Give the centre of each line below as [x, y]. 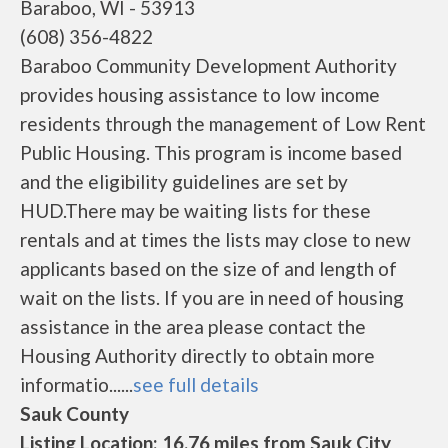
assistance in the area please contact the [193, 326]
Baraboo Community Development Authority [208, 65]
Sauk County [74, 413]
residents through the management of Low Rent [223, 123]
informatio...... [76, 384]
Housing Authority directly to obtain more [197, 355]
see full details [196, 384]
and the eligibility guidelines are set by [184, 181]
